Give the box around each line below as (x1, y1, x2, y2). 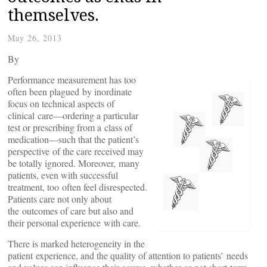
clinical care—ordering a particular (8, 109, 138, 122)
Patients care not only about (8, 193, 111, 205)
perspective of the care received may (8, 145, 144, 157)
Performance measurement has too (8, 73, 136, 86)
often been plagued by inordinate (8, 85, 132, 98)
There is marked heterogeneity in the (8, 237, 145, 250)
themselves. (8, 4, 99, 26)
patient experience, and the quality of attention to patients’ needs (8, 249, 248, 262)
